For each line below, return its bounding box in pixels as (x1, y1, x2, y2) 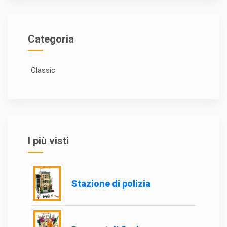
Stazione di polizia (71, 178, 150, 189)
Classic (31, 65, 55, 75)
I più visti (28, 134, 69, 147)
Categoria (28, 32, 74, 45)
